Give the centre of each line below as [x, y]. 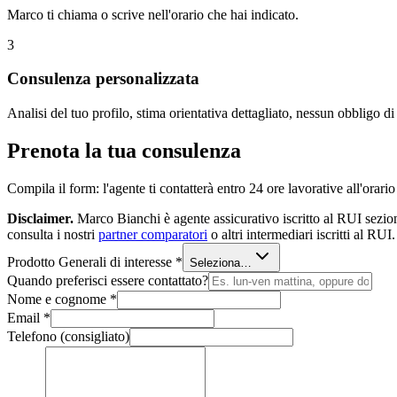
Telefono [34, 336]
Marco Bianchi [119, 218]
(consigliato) [95, 336]
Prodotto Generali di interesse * [95, 261]
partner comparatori [153, 234]
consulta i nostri [53, 234]
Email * [29, 317]
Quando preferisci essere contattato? [108, 280]
